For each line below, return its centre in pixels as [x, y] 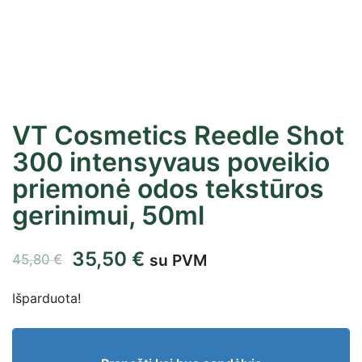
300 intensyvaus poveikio [171, 162]
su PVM [178, 260]
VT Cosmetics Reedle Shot [178, 135]
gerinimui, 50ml [108, 215]
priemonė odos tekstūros [168, 188]
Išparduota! [46, 298]
